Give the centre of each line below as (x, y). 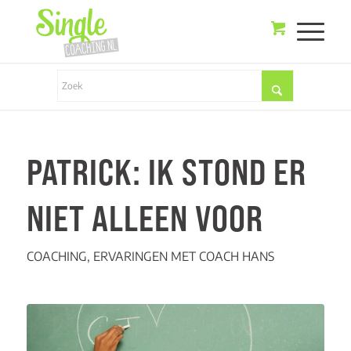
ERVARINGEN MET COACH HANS (183, 256)
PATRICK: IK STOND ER (166, 172)
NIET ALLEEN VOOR (145, 218)
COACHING (56, 256)
